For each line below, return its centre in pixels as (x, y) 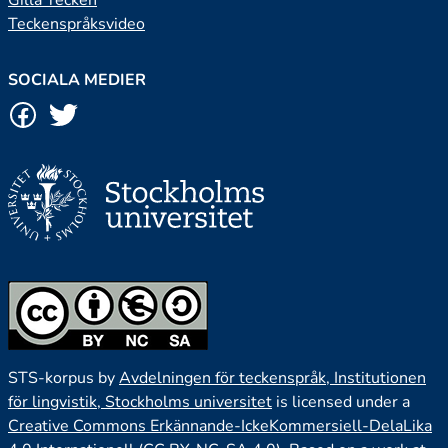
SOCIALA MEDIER (77, 80)
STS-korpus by (63, 378)
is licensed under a (341, 402)
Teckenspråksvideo (76, 24)
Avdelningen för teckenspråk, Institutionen (272, 378)
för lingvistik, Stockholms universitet (140, 402)
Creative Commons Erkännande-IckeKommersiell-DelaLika (220, 426)
